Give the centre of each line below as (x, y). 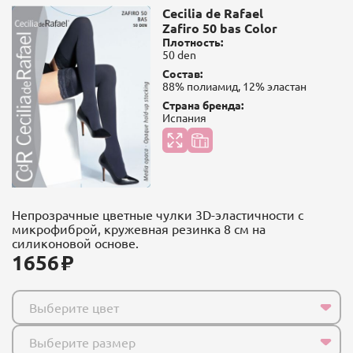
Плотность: (192, 42)
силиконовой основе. (75, 242)
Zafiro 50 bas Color (219, 28)
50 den (179, 55)
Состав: (182, 74)
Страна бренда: (203, 105)
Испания (184, 118)
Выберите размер (82, 342)
